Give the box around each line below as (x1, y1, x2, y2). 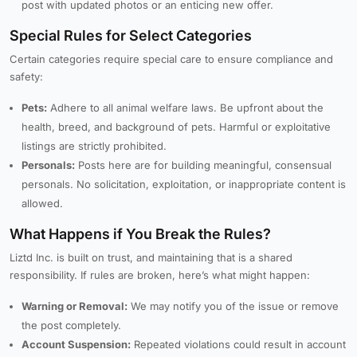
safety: (10, 70, 43, 83)
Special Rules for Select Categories (10, 27, 252, 44)
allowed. (22, 197, 63, 210)
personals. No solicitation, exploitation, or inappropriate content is (22, 178, 346, 190)
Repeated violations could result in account (131, 338, 346, 351)
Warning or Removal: (22, 300, 127, 312)
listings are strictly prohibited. (22, 139, 167, 152)
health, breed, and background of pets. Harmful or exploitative (22, 120, 331, 133)
